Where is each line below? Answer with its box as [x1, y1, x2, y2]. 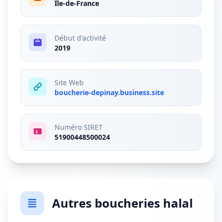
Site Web [55, 78, 84, 87]
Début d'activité [55, 33, 106, 43]
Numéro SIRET [55, 122, 103, 132]
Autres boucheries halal [52, 195, 193, 211]
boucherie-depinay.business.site [55, 88, 164, 97]
